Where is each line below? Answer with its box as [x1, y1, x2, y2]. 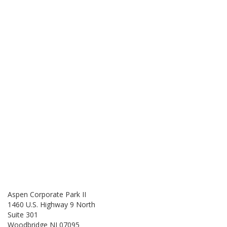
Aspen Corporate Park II [8, 190, 86, 199]
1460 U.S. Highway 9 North [8, 200, 95, 209]
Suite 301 [8, 210, 38, 219]
